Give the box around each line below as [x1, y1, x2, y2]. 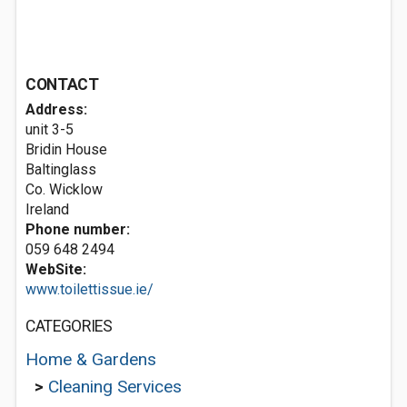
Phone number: [25, 221, 130, 238]
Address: [25, 101, 87, 118]
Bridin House [25, 141, 107, 158]
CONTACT [25, 75, 99, 94]
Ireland [25, 201, 69, 218]
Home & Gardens [25, 349, 156, 370]
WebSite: [25, 261, 86, 278]
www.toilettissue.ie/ [25, 281, 154, 298]
